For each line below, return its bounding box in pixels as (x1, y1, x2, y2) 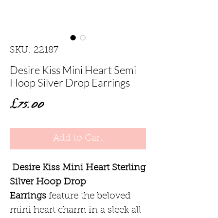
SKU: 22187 (10, 45, 58, 55)
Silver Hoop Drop (10, 177, 86, 187)
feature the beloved (49, 191, 131, 201)
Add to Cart (53, 133, 103, 143)
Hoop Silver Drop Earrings (10, 75, 130, 89)
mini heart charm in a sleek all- (10, 205, 146, 215)
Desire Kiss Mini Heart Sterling (12, 163, 145, 173)
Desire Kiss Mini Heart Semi (10, 63, 136, 76)
